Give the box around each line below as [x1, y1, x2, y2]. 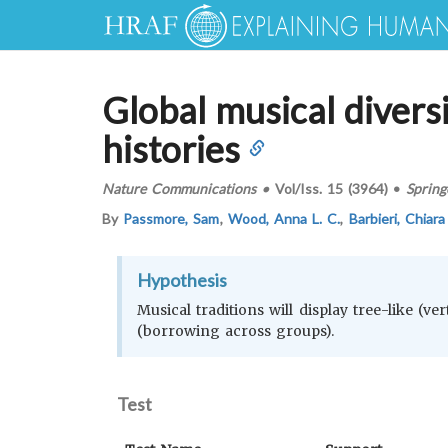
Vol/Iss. [269, 179, 327, 197]
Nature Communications [102, 179, 257, 197]
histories [102, 127, 240, 171]
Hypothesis [137, 269, 227, 291]
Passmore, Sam [123, 210, 220, 227]
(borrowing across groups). [137, 322, 335, 340]
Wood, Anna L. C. [227, 210, 341, 227]
